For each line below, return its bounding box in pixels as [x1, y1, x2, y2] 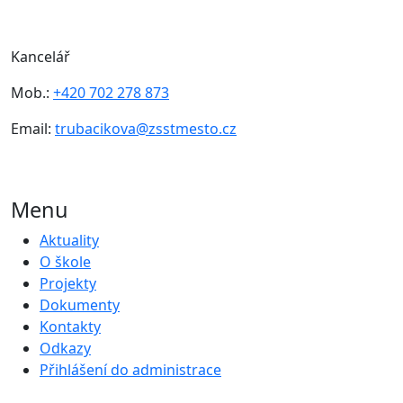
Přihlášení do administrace [40, 360, 221, 381]
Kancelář [11, 47, 70, 67]
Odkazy [40, 338, 91, 359]
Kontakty [40, 317, 101, 337]
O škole [40, 252, 91, 273]
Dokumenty [40, 295, 120, 316]
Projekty [40, 273, 96, 294]
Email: [11, 119, 55, 139]
